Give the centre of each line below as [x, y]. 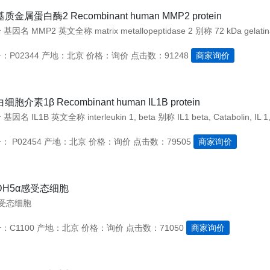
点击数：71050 [155, 228]
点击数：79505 [162, 142]
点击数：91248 [159, 55]
